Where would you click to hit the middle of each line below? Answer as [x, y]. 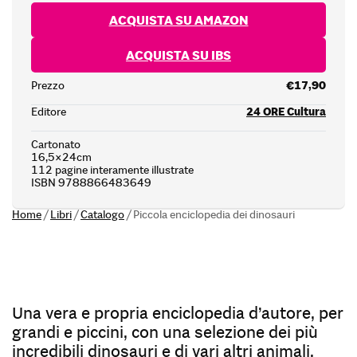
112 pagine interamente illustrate [112, 169]
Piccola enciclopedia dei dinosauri [214, 214]
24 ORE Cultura [286, 111]
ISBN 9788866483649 [91, 182]
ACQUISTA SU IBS [178, 55]
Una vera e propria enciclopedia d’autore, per [178, 313]
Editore [49, 111]
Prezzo [48, 85]
